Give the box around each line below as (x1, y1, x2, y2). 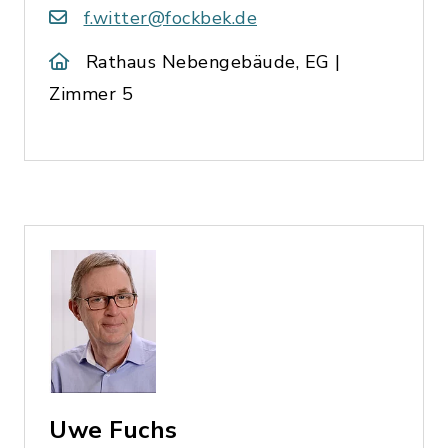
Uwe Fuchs (49, 413, 178, 446)
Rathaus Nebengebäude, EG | (85, 49, 341, 74)
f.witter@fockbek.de (83, 5, 257, 30)
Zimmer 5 (49, 81, 133, 106)
